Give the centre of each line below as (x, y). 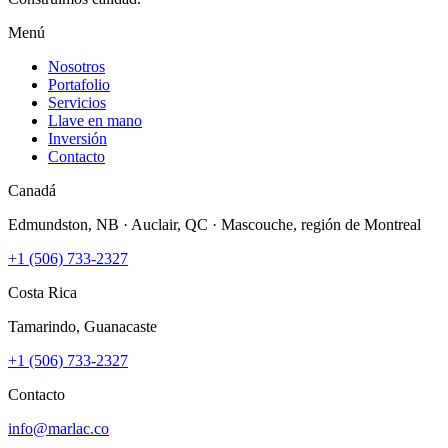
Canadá (32, 190)
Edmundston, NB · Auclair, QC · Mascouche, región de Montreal (214, 224)
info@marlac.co (58, 428)
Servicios (77, 102)
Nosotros (76, 66)
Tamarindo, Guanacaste (82, 326)
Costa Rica (42, 292)
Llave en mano (95, 120)
